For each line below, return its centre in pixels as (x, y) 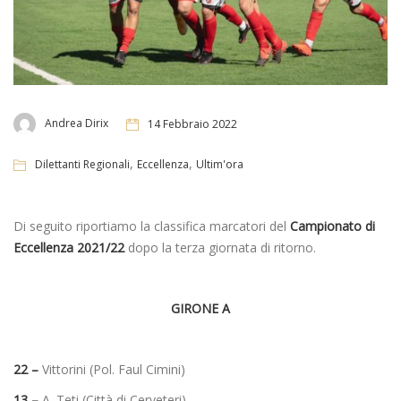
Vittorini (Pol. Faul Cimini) (112, 370)
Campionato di (333, 226)
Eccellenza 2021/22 (69, 248)
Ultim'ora (220, 165)
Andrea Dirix (77, 124)
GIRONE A (200, 309)
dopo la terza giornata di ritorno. (220, 248)
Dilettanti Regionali (82, 165)
